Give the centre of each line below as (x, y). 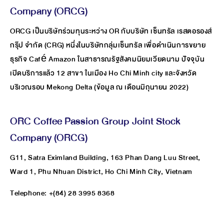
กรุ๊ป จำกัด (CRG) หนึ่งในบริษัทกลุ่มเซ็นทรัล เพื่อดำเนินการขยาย (108, 45)
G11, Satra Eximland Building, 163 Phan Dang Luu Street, (105, 157)
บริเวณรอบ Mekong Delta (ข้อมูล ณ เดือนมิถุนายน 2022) (99, 87)
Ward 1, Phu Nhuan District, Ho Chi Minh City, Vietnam (102, 171)
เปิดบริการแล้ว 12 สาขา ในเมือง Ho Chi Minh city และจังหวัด (103, 73)
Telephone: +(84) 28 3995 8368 (63, 193)
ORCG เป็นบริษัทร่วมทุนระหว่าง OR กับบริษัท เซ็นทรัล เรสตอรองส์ (111, 31)
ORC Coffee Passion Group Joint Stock (95, 121)
